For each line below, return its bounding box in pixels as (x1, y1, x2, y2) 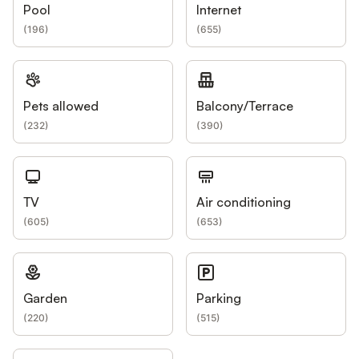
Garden (23, 289, 67, 306)
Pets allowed (23, 97, 99, 114)
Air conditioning (196, 193, 291, 210)
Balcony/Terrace (196, 97, 293, 114)
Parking (196, 289, 241, 306)
